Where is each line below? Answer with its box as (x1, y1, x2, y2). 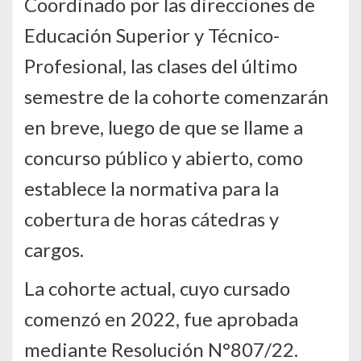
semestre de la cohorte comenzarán (24, 85, 329, 109)
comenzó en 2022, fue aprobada (24, 307, 298, 331)
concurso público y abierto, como (24, 146, 303, 170)
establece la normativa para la (24, 176, 279, 201)
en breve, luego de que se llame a (24, 115, 303, 139)
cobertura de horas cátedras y (24, 207, 279, 231)
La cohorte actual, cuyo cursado (24, 276, 290, 301)
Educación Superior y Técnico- (24, 23, 280, 48)
